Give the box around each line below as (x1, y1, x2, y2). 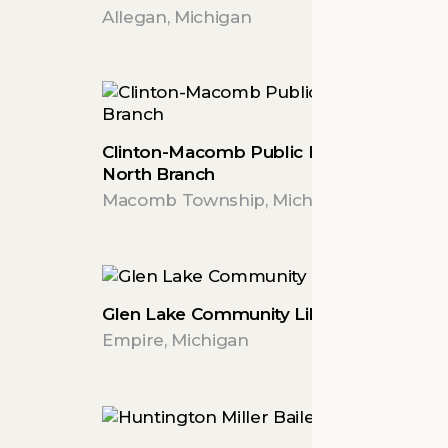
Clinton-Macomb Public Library (102, 141, 366, 162)
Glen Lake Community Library (102, 304, 352, 324)
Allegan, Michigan (102, 6, 252, 27)
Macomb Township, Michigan (102, 189, 350, 210)
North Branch (102, 163, 215, 184)
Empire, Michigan (102, 330, 249, 350)
